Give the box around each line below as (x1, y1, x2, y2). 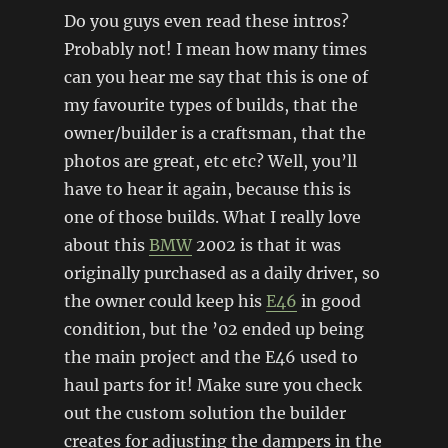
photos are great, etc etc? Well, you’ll (63, 150, 357, 171)
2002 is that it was (191, 234, 341, 255)
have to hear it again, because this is (63, 178, 351, 199)
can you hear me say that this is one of (63, 66, 368, 87)
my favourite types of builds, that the (63, 94, 358, 115)
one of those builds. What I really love (63, 206, 361, 227)
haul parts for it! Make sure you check (63, 374, 362, 395)
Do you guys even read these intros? (63, 10, 349, 31)
